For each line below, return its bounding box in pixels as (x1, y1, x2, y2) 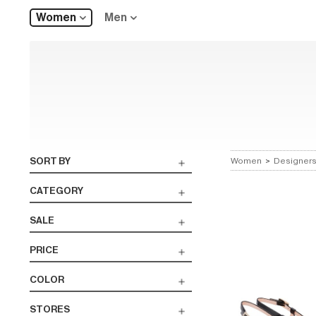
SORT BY (30, 157, 71, 166)
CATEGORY (30, 186, 83, 195)
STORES (30, 305, 70, 314)
